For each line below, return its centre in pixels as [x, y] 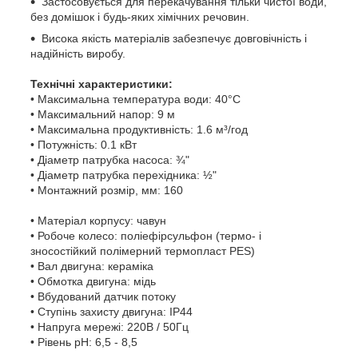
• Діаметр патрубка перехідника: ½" [123, 175]
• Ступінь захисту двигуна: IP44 [111, 311]
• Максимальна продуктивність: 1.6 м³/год [139, 129]
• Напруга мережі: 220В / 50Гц [109, 326]
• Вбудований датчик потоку [103, 296]
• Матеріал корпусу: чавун [98, 220]
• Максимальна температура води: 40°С [135, 99]
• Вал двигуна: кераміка [92, 266]
